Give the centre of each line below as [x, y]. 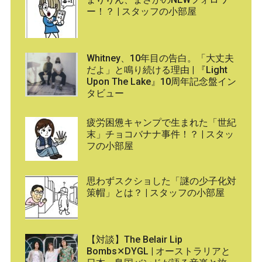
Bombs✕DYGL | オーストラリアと [158, 251]
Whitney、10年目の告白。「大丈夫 [160, 58]
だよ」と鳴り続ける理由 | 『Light [157, 70]
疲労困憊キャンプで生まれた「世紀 [161, 123]
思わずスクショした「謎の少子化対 [161, 181]
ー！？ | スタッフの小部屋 [141, 12]
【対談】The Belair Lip [134, 240]
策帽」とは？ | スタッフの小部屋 [155, 193]
